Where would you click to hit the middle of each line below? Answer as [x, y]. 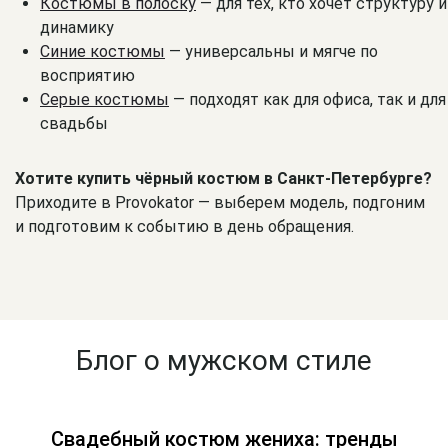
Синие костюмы [102, 51]
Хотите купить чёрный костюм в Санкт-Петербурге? [223, 178]
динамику [77, 27]
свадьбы [74, 123]
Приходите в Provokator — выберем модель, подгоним [220, 202]
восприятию [87, 75]
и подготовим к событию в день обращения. [184, 226]
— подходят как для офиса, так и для [307, 99]
